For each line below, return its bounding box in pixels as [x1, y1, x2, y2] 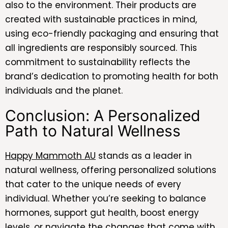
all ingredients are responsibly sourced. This [5, 41, 197, 54]
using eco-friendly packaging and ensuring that [5, 27, 219, 40]
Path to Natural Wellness [5, 121, 181, 140]
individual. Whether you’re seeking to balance [5, 192, 206, 205]
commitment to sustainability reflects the [5, 55, 190, 68]
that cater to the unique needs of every [5, 178, 181, 190]
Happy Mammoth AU [5, 149, 96, 162]
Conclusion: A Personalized [5, 106, 201, 125]
